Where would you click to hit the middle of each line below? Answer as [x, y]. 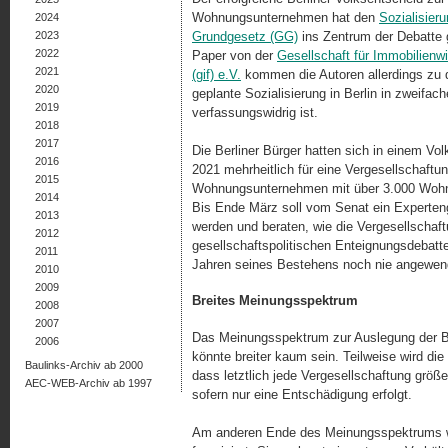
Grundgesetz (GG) [245, 37]
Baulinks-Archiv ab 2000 [84, 365]
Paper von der [234, 56]
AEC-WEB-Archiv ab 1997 [88, 383]
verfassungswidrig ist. [255, 113]
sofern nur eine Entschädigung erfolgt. [302, 394]
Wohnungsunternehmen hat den [285, 18]
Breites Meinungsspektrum [275, 301]
